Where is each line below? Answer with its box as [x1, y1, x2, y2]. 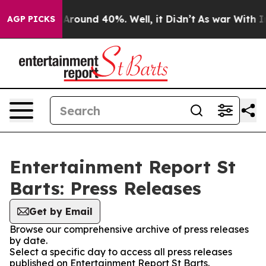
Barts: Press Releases [9, 177, 201, 199]
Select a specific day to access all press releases [9, 246, 232, 258]
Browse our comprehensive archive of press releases [9, 223, 249, 235]
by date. [9, 235, 47, 246]
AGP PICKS [7, 14, 55, 24]
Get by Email [29, 205, 93, 217]
